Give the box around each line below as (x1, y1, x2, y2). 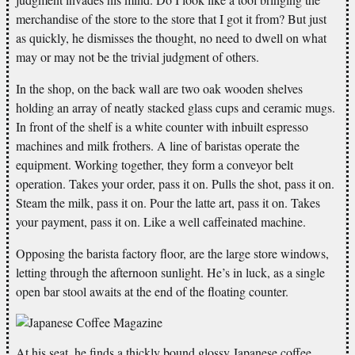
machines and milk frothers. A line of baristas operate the (16, 136, 300, 154)
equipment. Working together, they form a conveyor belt (16, 155, 293, 173)
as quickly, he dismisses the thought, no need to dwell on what (16, 29, 326, 46)
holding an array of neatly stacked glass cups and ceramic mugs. (16, 98, 335, 116)
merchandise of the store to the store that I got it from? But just (16, 10, 326, 27)
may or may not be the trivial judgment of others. (16, 48, 259, 65)
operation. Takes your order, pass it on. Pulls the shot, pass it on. (16, 174, 334, 192)
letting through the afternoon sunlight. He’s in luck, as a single (16, 263, 325, 281)
